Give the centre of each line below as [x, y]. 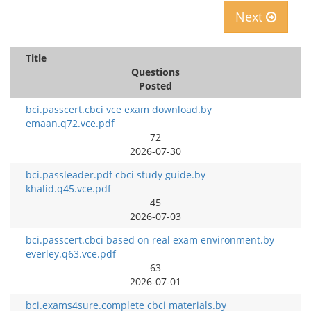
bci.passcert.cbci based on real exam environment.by [150, 240]
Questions [155, 72]
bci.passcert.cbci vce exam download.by [119, 109]
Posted [155, 86]
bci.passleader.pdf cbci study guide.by [116, 175]
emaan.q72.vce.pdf [70, 123]
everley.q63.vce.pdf [71, 254]
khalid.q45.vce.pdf [68, 188]
